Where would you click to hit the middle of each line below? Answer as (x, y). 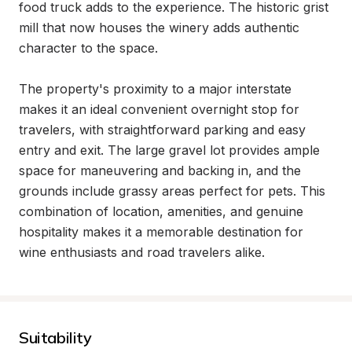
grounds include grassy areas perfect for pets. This (172, 191)
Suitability (55, 337)
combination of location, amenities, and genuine (161, 211)
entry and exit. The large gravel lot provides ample (169, 150)
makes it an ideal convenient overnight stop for (159, 109)
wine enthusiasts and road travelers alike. (142, 252)
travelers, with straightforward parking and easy (162, 130)
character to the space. (88, 48)
